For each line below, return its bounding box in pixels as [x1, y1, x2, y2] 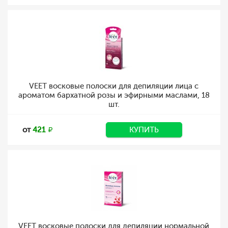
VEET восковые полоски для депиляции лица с [29, 81, 198, 91]
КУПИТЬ [129, 125, 159, 134]
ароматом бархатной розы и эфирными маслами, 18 [18, 91, 210, 100]
